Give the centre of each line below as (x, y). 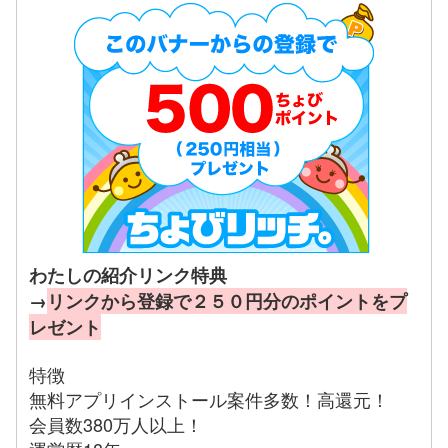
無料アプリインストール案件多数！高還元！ (209, 398)
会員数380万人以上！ (116, 423)
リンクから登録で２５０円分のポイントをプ (227, 300)
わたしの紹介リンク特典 (128, 274)
